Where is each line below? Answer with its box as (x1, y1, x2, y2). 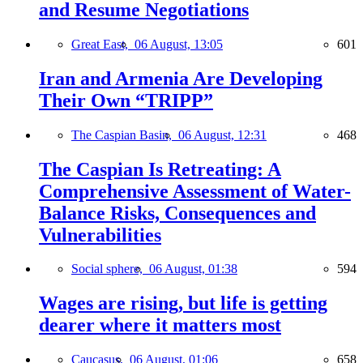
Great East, (71, 36, 135, 51)
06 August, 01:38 (149, 262, 237, 276)
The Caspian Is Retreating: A (39, 158, 281, 180)
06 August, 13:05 (135, 36, 223, 51)
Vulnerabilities (39, 224, 161, 246)
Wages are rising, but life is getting (39, 293, 327, 314)
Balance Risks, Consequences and (39, 202, 316, 224)
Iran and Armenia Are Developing (39, 67, 322, 89)
